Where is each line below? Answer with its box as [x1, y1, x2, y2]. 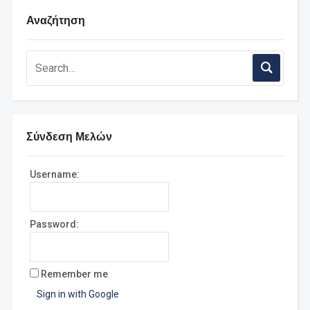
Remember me [40, 268, 108, 280]
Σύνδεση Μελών [26, 129, 112, 143]
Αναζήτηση [26, 12, 85, 27]
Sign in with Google [36, 288, 119, 300]
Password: [29, 218, 79, 230]
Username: [29, 168, 80, 180]
